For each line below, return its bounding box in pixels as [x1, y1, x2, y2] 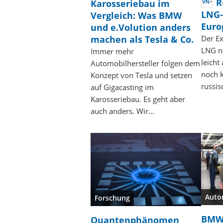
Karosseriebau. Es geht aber [91, 94, 185, 104]
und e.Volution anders [91, 21, 191, 33]
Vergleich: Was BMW [91, 9, 182, 21]
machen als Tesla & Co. [91, 33, 194, 45]
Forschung [95, 193, 130, 203]
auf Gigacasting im [91, 82, 154, 92]
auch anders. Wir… [91, 106, 154, 116]
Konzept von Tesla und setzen [91, 70, 192, 80]
